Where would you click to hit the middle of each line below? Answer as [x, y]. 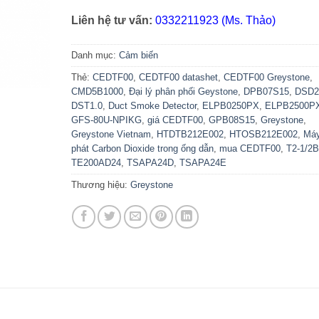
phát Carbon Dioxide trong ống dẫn [142, 149]
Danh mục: [95, 56]
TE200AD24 [96, 163]
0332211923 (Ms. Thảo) [215, 21]
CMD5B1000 [97, 92]
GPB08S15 [231, 120]
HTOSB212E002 [263, 135]
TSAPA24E [203, 163]
